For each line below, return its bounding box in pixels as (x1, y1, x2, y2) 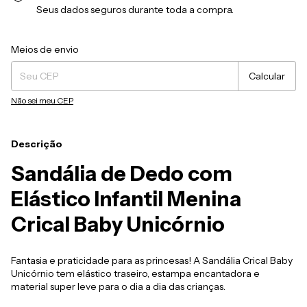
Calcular (249, 70, 285, 82)
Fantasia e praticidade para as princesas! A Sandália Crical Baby (11, 254, 293, 267)
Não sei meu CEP (11, 95, 73, 106)
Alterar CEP (251, 39, 296, 49)
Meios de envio (11, 43, 79, 56)
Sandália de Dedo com (11, 161, 232, 186)
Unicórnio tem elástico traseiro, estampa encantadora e (11, 267, 260, 280)
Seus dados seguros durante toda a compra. (36, 3, 234, 16)
